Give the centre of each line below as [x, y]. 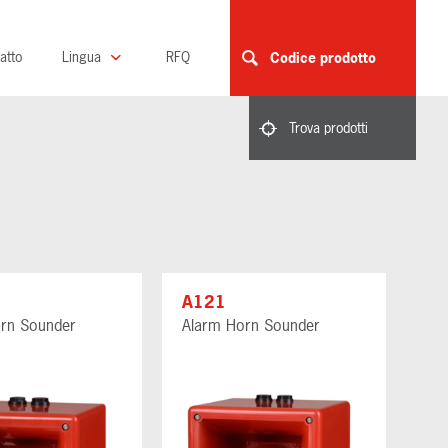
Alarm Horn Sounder [251, 324]
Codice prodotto [323, 57]
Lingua [83, 56]
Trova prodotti [326, 128]
